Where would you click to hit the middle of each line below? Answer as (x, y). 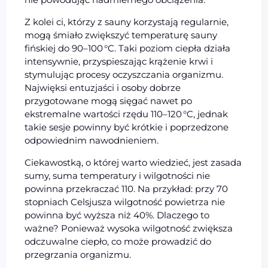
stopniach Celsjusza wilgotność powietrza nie (125, 202)
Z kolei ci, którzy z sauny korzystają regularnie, (127, 22)
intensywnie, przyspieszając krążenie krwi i (119, 61)
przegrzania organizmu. (78, 254)
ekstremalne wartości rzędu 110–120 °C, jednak (127, 114)
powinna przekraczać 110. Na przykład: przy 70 (127, 188)
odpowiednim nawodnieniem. (92, 140)
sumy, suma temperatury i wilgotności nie (118, 175)
